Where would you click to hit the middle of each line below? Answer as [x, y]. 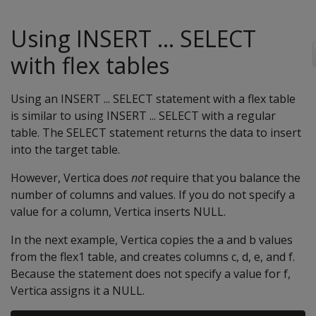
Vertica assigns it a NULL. [78, 291]
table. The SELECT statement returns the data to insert [156, 133]
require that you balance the [224, 178]
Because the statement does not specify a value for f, [151, 274]
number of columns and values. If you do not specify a [153, 195]
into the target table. [65, 150]
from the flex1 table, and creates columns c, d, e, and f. [153, 257]
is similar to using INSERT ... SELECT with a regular [143, 116]
